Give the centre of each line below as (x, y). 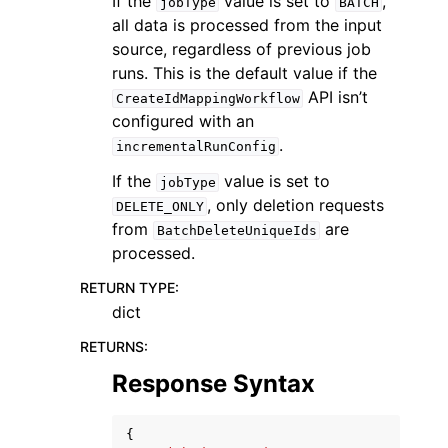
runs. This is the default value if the (244, 73)
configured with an (183, 121)
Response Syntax (213, 383)
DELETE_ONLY (159, 206)
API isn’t (336, 97)
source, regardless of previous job (241, 49)
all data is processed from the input (247, 25)
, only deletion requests (296, 205)
